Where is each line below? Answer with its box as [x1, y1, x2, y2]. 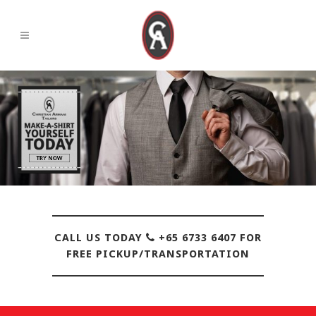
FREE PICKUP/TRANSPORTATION [66, 248, 250, 260]
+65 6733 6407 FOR [155, 231, 262, 244]
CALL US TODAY [54, 231, 146, 244]
